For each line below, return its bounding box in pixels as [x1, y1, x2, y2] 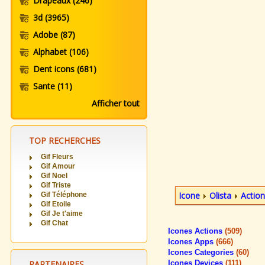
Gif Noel [41, 172, 67, 180]
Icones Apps [168, 237, 216, 246]
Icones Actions [168, 227, 225, 235]
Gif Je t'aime [41, 209, 83, 218]
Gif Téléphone [41, 190, 87, 199]
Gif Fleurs [41, 153, 73, 161]
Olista [209, 190, 231, 201]
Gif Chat [41, 219, 68, 227]
